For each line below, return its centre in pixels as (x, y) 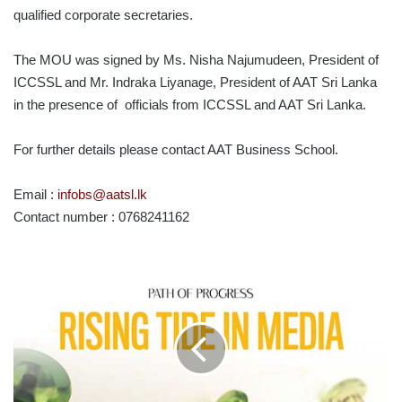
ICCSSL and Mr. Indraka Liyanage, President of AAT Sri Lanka (195, 82)
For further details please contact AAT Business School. (176, 149)
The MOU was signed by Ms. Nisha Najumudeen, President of (196, 59)
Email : (35, 194)
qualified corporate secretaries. (103, 14)
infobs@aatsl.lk (102, 194)
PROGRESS (46, 314)
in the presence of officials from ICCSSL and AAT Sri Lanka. (190, 104)
